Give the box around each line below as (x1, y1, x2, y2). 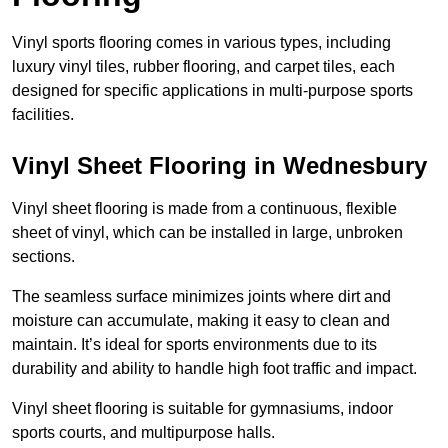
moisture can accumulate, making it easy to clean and (12, 312, 390, 330)
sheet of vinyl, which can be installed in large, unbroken (12, 224, 403, 242)
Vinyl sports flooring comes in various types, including (12, 34, 391, 52)
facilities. (12, 106, 74, 124)
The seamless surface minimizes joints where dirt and (12, 288, 391, 306)
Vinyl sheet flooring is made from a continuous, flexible (12, 200, 397, 218)
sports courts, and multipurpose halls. (12, 424, 275, 442)
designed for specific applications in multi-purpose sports (12, 82, 413, 100)
